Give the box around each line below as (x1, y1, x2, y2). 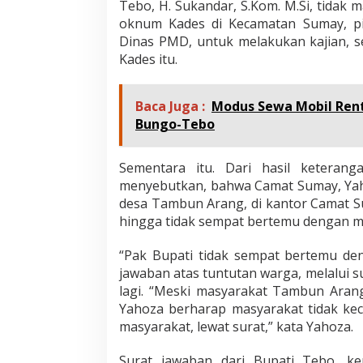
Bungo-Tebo (135, 115, 215, 134)
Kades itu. (119, 50, 177, 69)
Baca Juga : (135, 97, 205, 116)
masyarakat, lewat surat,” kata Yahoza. (119, 318, 353, 336)
